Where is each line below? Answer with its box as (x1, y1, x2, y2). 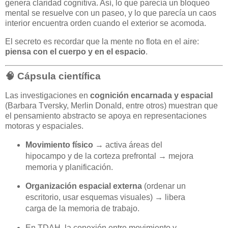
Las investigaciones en (5, 91, 90, 100)
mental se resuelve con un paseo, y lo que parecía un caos (5, 9, 216, 18)
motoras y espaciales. (5, 121, 83, 130)
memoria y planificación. (25, 162, 113, 172)
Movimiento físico (25, 140, 93, 149)
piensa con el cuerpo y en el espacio (5, 47, 146, 56)
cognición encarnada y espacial (90, 91, 213, 100)
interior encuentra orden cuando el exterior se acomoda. (5, 19, 206, 28)
